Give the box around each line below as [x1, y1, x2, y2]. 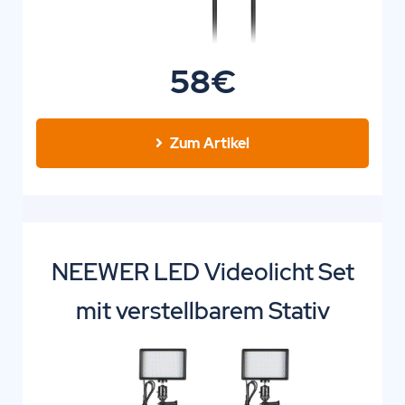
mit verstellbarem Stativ [75, 295, 330, 326]
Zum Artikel [170, 133, 250, 153]
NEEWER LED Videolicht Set [51, 256, 354, 287]
